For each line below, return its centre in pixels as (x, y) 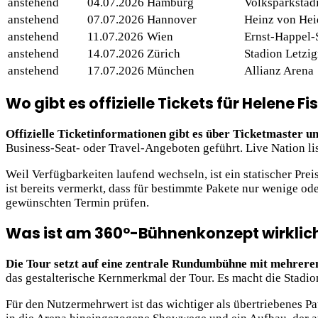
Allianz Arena (279, 71)
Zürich (164, 54)
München (171, 71)
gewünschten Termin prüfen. (77, 202)
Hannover (172, 20)
